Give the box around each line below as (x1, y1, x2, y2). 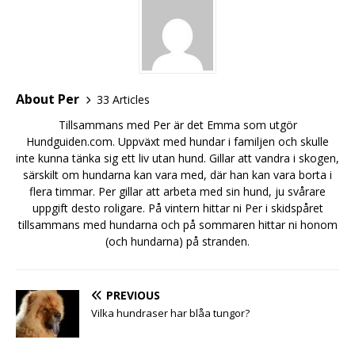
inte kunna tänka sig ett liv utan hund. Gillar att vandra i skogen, (16, 151, 339, 166)
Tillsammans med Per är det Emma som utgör (58, 117, 297, 133)
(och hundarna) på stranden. (105, 234, 250, 250)
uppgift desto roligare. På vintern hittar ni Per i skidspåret (32, 200, 323, 216)
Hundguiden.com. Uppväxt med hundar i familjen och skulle (26, 134, 329, 150)
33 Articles (97, 91, 150, 107)
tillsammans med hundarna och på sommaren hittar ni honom (17, 217, 338, 233)
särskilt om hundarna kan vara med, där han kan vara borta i (23, 167, 332, 183)
